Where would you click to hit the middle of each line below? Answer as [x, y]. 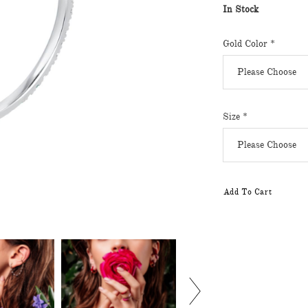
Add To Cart [247, 192]
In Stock [241, 9]
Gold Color [246, 43]
